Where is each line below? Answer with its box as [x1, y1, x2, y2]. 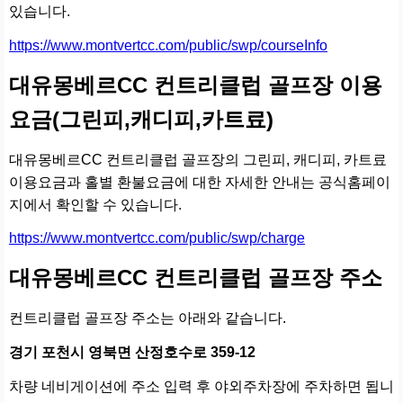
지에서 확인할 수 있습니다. [9, 196, 182, 212]
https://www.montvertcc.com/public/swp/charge [9, 230, 305, 246]
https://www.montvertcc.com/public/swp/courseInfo [9, 38, 327, 54]
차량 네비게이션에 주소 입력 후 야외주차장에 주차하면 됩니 [9, 378, 394, 394]
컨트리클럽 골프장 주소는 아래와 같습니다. [9, 310, 286, 327]
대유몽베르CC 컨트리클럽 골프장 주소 [9, 265, 382, 291]
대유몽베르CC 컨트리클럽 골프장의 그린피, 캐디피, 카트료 [9, 151, 387, 167]
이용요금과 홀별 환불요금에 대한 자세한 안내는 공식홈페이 [9, 174, 390, 190]
